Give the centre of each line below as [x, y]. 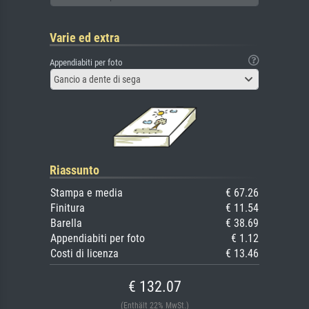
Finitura [68, 208]
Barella [66, 223]
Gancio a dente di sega [97, 80]
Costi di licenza [84, 254]
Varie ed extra [84, 38]
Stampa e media [87, 193]
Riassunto [74, 170]
